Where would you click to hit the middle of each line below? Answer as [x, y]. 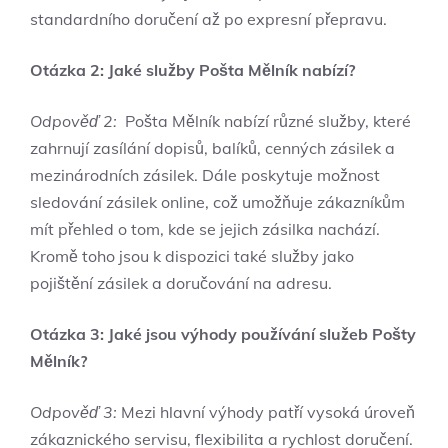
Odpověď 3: [73, 411]
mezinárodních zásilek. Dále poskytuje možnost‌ [205, 174]
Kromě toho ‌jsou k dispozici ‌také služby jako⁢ [192, 255]
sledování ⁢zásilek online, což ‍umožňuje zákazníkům [217, 201]
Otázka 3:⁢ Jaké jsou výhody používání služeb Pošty [223, 333]
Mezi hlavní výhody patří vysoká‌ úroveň [266, 411]
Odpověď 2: [73, 120]
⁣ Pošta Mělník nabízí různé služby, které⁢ [264, 120]
